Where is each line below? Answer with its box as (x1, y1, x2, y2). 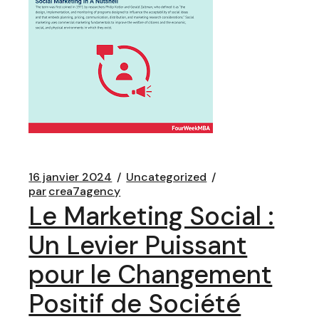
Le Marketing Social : (28, 199, 275, 233)
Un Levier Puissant (28, 229, 248, 262)
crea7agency (48, 184, 121, 199)
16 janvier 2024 (28, 169, 113, 184)
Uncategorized (126, 169, 207, 184)
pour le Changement (28, 258, 273, 291)
